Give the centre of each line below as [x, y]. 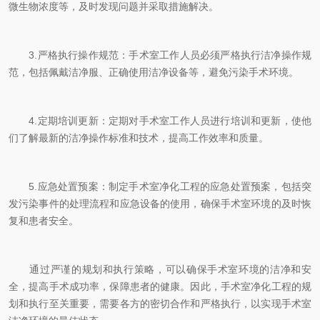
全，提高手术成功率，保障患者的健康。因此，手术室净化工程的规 [160, 286]
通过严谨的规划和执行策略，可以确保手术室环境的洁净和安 [160, 269]
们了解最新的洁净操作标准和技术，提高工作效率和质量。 [139, 138]
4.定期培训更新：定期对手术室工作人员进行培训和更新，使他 [160, 121]
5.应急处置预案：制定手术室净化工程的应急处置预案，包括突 [160, 186]
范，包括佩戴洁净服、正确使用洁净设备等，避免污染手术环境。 [154, 72]
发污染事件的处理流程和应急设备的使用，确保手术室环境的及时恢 [160, 204]
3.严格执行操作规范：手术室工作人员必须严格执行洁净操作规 [160, 55]
